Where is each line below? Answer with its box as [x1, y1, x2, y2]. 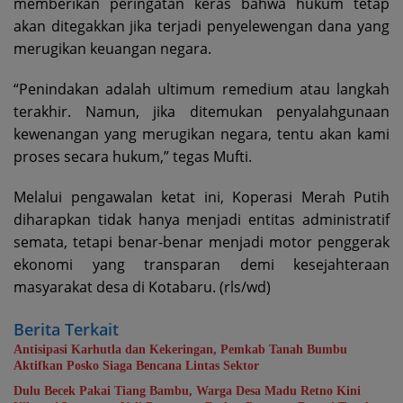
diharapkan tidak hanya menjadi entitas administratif [13, 210, 390, 230]
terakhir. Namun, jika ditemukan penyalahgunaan [13, 102, 390, 122]
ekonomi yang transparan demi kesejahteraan [13, 255, 390, 275]
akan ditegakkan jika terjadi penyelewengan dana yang [13, 16, 390, 37]
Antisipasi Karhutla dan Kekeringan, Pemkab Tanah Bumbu [13, 343, 347, 357]
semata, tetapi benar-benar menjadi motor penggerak [13, 232, 390, 253]
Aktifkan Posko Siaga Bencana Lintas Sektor [13, 359, 259, 373]
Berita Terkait [13, 318, 119, 341]
